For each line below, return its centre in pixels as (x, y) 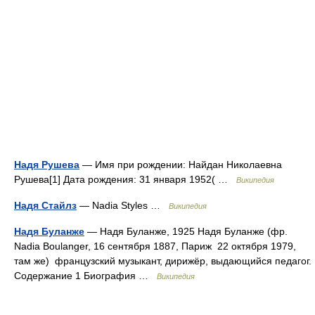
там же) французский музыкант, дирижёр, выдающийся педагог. (163, 261)
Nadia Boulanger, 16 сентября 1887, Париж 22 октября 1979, (155, 246)
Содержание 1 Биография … (85, 276)
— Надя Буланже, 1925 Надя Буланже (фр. (186, 231)
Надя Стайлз (45, 205)
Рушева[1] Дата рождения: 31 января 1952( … (125, 179)
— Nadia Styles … (123, 205)
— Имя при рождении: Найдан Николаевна (181, 165)
